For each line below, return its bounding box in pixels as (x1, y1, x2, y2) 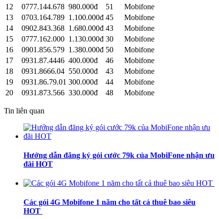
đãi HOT (23, 159, 53, 168)
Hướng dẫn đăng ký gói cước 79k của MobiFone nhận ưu (23, 151, 215, 159)
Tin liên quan (4, 106, 44, 115)
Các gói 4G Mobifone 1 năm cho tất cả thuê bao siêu (23, 198, 196, 207)
